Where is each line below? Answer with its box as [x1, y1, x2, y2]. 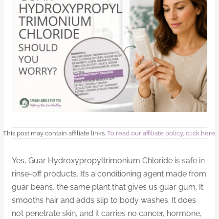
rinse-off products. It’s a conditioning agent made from [12, 169, 206, 178]
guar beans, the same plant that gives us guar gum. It [12, 182, 203, 192]
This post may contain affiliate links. [3, 129, 107, 137]
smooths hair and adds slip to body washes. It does [12, 195, 196, 205]
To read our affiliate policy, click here [107, 129, 215, 137]
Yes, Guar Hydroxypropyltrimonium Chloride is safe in [12, 155, 205, 165]
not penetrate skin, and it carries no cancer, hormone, [12, 208, 202, 218]
